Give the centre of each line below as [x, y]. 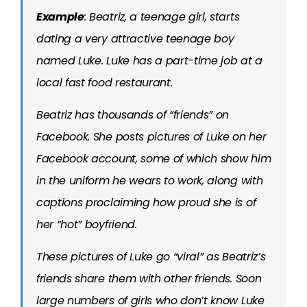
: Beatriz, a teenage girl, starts [162, 17]
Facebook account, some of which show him [154, 159]
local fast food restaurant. [105, 83]
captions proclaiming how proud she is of [146, 202]
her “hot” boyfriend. [87, 224]
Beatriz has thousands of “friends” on [133, 115]
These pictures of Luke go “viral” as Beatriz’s [151, 257]
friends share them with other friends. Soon [149, 279]
